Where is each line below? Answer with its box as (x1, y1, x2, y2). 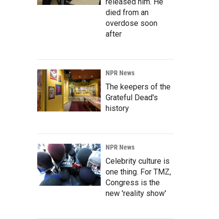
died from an (106, 7, 149, 17)
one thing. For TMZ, (106, 167, 171, 176)
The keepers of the (106, 82, 171, 91)
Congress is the (106, 177, 160, 187)
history (106, 103, 129, 113)
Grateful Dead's (106, 92, 158, 102)
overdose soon (106, 18, 157, 28)
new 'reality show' (106, 188, 166, 198)
